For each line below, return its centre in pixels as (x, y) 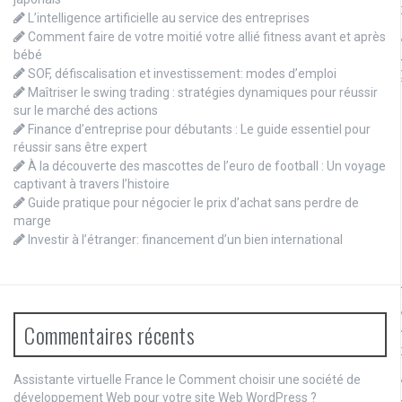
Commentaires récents (109, 335)
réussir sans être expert (80, 148)
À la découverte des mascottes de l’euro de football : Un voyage (207, 166)
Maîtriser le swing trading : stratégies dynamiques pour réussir (203, 93)
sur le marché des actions (86, 111)
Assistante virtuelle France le (96, 380)
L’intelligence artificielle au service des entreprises (169, 18)
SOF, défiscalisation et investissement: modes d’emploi (182, 74)
